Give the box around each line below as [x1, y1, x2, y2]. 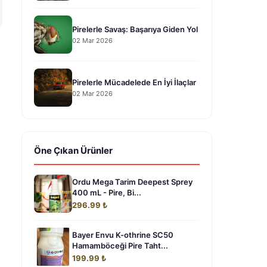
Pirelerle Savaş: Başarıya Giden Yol [72, 24, 198, 34]
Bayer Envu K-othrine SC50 [72, 230, 173, 240]
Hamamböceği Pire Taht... [72, 241, 168, 250]
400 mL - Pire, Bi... [72, 188, 141, 197]
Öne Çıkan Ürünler [34, 145, 113, 156]
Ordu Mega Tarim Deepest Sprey [72, 177, 193, 187]
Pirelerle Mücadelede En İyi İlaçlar [72, 77, 196, 87]
